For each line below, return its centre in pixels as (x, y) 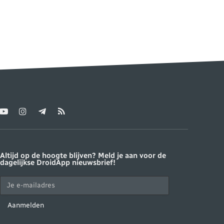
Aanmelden (25, 205)
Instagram (39, 115)
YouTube (17, 115)
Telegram (56, 115)
